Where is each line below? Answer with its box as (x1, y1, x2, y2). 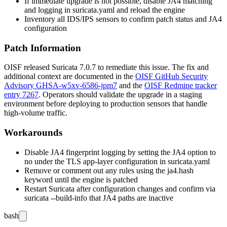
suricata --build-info (24, 193, 87, 202)
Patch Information (4, 42, 81, 53)
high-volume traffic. (4, 108, 67, 118)
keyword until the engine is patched (24, 175, 138, 184)
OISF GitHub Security (135, 72, 208, 81)
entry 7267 (4, 90, 39, 99)
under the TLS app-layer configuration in (32, 157, 168, 166)
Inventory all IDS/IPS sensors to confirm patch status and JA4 (24, 14, 222, 23)
